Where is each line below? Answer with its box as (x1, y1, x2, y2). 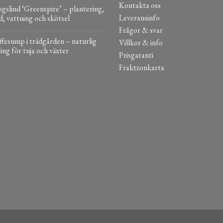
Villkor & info (119, 37, 163, 48)
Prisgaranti (119, 50, 153, 61)
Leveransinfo (119, 12, 160, 23)
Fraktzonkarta (119, 62, 164, 73)
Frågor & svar (119, 25, 163, 36)
